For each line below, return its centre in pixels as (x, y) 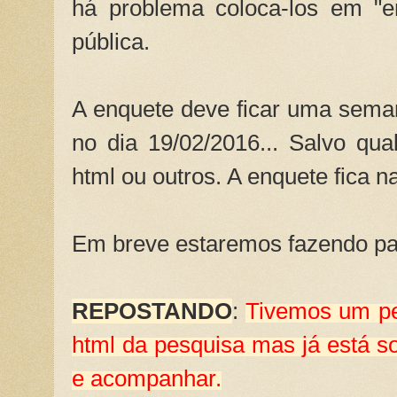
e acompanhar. (147, 379)
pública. (111, 42)
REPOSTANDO (152, 311)
